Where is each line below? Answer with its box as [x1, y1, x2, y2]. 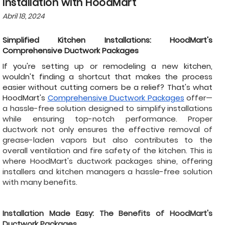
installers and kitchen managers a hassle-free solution [3, 166, 212, 177]
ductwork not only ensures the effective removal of [3, 124, 212, 135]
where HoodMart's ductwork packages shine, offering [3, 155, 212, 166]
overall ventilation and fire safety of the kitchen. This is [3, 145, 212, 156]
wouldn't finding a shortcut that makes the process [3, 71, 212, 82]
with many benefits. [3, 176, 77, 187]
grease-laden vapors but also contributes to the [3, 134, 212, 145]
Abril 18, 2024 [3, 11, 45, 21]
